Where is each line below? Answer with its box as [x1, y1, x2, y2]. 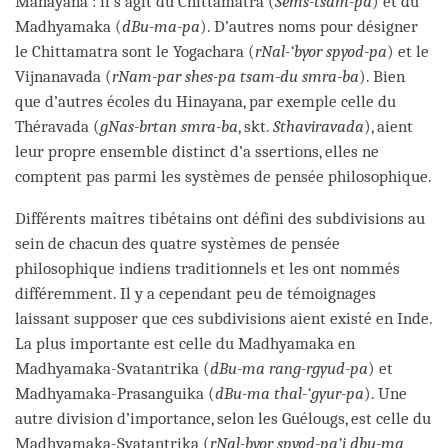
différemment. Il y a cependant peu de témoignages [15, 283, 376, 303]
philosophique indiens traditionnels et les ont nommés [15, 258, 400, 278]
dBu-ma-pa [122, 16, 200, 36]
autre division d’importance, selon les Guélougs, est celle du [15, 408, 431, 428]
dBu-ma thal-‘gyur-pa [215, 383, 364, 403]
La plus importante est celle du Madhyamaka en [15, 333, 355, 353]
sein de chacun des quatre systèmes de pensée [15, 233, 340, 253]
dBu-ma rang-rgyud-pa [210, 358, 368, 378]
